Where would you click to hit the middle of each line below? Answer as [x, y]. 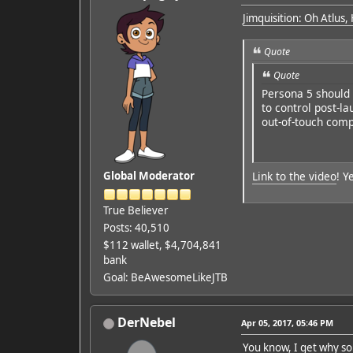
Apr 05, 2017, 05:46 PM [287, 323]
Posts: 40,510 [136, 228]
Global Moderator [149, 176]
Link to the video [294, 176]
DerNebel [146, 323]
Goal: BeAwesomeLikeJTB [165, 278]
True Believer [136, 211]
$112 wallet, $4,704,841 [162, 245]
